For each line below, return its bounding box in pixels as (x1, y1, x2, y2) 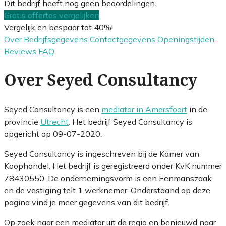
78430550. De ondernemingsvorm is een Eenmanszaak (4, 173, 212, 183)
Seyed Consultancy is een (4, 104, 101, 115)
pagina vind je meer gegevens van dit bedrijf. (4, 197, 169, 207)
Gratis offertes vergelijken (4, 10, 99, 20)
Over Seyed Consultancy (4, 71, 197, 90)
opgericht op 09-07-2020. (4, 128, 102, 139)
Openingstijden (157, 34, 214, 44)
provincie (4, 116, 40, 127)
